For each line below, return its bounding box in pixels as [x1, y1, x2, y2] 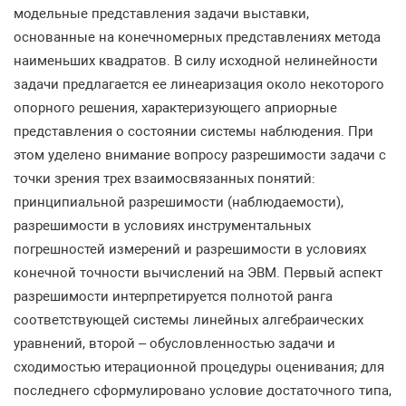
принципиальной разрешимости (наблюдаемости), [14, 194, 343, 210]
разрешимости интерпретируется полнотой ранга [14, 288, 333, 304]
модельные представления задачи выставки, [14, 5, 309, 22]
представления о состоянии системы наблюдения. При [14, 123, 373, 140]
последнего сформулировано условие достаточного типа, [14, 382, 391, 399]
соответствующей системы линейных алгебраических [14, 312, 363, 328]
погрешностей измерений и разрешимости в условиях [14, 241, 366, 257]
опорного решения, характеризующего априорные [14, 100, 337, 116]
